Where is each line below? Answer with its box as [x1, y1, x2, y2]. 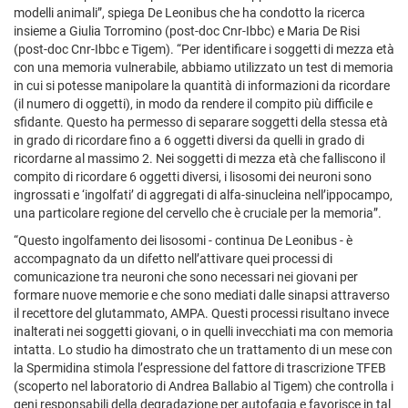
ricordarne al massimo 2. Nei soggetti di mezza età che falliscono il [14, 150, 385, 166]
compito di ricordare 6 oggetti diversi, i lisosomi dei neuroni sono [14, 168, 372, 184]
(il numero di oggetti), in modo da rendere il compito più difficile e [14, 96, 372, 111]
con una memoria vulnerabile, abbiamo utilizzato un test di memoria [14, 59, 393, 75]
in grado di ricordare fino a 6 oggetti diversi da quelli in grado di [14, 132, 364, 148]
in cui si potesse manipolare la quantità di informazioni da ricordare [14, 77, 390, 93]
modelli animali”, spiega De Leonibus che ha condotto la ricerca [14, 5, 365, 20]
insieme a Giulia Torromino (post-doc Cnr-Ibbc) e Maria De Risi [14, 23, 360, 38]
